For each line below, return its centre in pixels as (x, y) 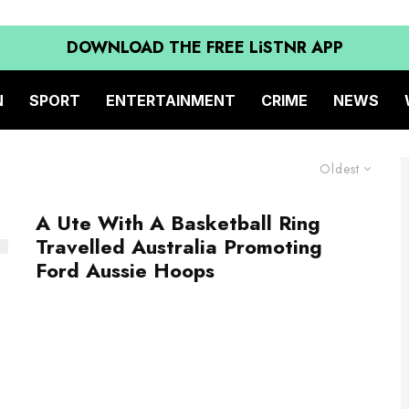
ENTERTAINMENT (171, 100)
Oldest (340, 169)
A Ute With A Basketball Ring (178, 223)
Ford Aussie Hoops (125, 270)
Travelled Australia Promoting (179, 246)
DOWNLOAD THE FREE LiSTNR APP (204, 47)
